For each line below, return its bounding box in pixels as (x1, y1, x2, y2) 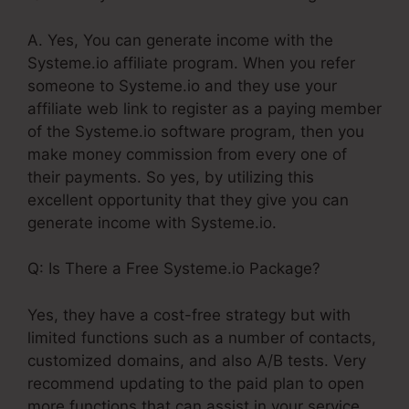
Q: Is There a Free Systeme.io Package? (27, 259, 320, 278)
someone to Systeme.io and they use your (27, 76, 337, 95)
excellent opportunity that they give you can (27, 190, 349, 209)
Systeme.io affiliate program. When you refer (27, 53, 355, 72)
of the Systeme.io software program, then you (27, 121, 364, 141)
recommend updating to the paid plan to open (27, 373, 364, 393)
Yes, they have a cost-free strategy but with (27, 305, 351, 324)
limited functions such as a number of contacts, (27, 328, 376, 347)
